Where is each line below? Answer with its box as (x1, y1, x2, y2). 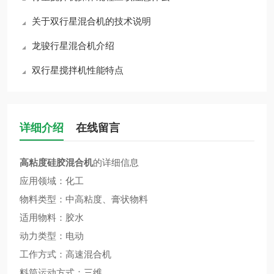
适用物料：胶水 (20, 212, 84, 223)
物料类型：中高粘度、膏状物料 (20, 194, 148, 204)
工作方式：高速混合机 (20, 249, 111, 259)
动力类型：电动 (20, 231, 84, 241)
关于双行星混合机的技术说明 (32, 16, 151, 26)
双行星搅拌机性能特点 (32, 65, 124, 75)
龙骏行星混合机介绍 (32, 40, 114, 51)
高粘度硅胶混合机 (20, 157, 93, 168)
